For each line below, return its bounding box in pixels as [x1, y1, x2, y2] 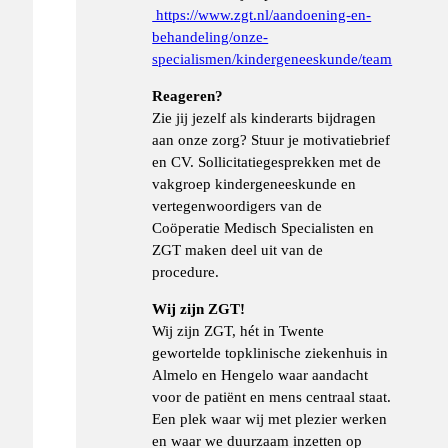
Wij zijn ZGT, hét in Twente [152, 322, 325, 340]
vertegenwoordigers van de [152, 197, 323, 215]
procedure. [152, 263, 220, 281]
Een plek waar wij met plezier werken [152, 410, 388, 428]
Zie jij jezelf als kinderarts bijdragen [152, 109, 377, 127]
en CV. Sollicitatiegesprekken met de [152, 153, 382, 171]
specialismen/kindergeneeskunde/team [152, 49, 393, 67]
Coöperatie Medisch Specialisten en [152, 219, 375, 237]
